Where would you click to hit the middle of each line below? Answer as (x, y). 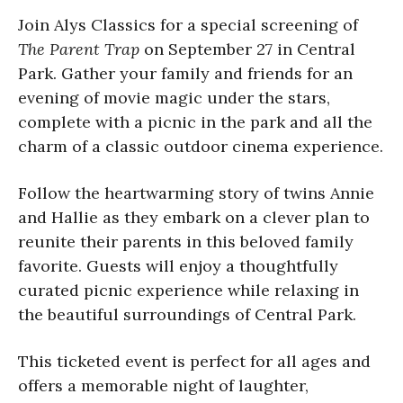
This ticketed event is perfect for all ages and (194, 361)
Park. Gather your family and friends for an (185, 73)
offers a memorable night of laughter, (163, 385)
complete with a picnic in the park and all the (195, 121)
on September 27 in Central (247, 49)
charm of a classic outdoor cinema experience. (201, 146)
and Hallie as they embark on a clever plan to (194, 217)
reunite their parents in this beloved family (186, 241)
